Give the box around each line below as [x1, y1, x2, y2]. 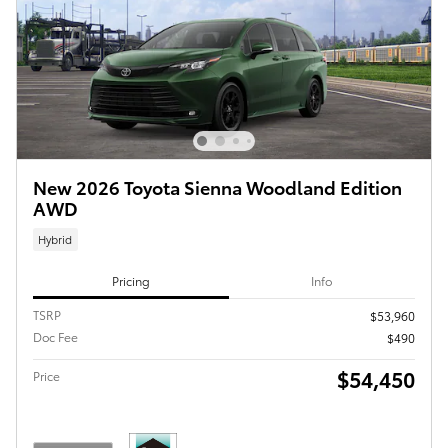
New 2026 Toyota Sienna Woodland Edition [33, 173, 402, 199]
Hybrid [38, 230, 73, 247]
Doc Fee [33, 328, 78, 346]
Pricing [111, 271, 150, 289]
